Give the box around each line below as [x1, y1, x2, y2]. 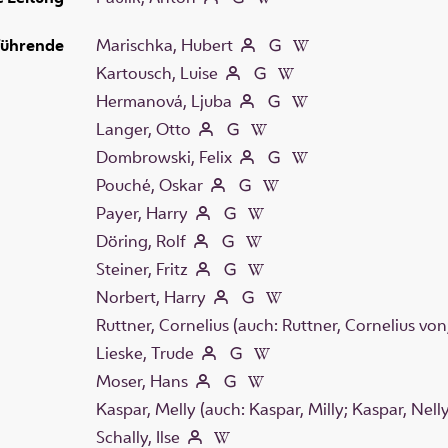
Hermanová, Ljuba [96, 89, 232, 112]
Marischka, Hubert [96, 33, 233, 56]
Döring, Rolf [96, 229, 186, 252]
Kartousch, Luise [96, 61, 218, 84]
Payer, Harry [96, 201, 188, 224]
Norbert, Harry [96, 285, 206, 308]
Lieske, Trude [96, 341, 194, 364]
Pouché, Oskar [96, 173, 203, 196]
